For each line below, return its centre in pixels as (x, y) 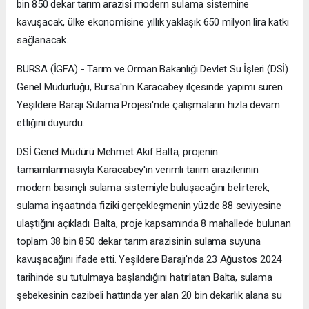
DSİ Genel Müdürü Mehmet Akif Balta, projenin (117, 152)
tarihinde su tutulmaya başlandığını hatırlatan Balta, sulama (144, 278)
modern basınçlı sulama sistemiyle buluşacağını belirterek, (143, 188)
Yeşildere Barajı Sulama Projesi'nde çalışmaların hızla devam (148, 105)
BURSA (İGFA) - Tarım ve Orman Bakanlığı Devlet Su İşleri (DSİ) (153, 69)
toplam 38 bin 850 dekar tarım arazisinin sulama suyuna (139, 242)
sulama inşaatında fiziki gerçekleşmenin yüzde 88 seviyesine (149, 206)
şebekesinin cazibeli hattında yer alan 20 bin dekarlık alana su (149, 296)
